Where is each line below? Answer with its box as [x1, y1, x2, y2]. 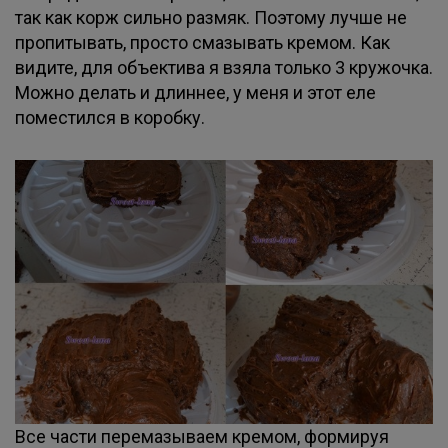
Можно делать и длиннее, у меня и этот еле [15, 82, 376, 103]
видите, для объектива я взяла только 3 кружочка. [15, 57, 433, 78]
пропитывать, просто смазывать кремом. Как [15, 32, 390, 53]
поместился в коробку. [15, 107, 205, 128]
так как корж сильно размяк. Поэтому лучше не [15, 7, 407, 28]
